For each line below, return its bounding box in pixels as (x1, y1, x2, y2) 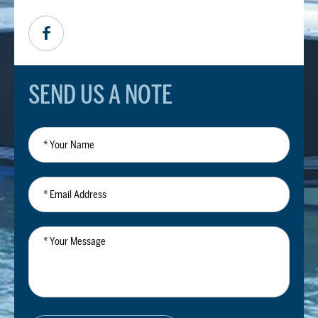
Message (28, 236, 63, 248)
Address (28, 187, 60, 199)
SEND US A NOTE (28, 79, 172, 109)
